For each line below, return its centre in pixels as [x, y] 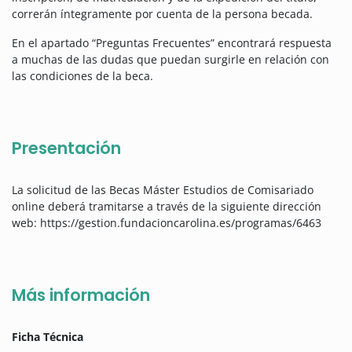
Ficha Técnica [48, 337]
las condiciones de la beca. [82, 76]
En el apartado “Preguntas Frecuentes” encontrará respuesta [172, 43]
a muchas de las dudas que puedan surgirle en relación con [170, 60]
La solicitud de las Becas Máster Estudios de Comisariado [163, 190]
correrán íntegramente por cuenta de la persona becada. [162, 14]
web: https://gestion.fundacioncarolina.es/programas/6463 [167, 223]
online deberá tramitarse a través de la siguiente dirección [167, 207]
